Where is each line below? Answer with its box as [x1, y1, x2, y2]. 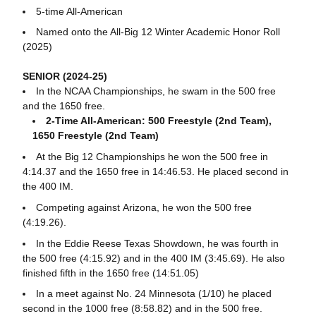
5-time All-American [35, 5, 123, 17]
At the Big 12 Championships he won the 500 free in [35, 151, 268, 162]
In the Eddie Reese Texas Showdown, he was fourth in [35, 237, 279, 249]
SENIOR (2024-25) [22, 71, 107, 83]
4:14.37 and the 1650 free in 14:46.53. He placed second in [22, 166, 288, 177]
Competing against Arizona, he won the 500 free [35, 201, 252, 213]
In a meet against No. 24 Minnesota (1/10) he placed [35, 288, 272, 300]
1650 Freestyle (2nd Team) [32, 130, 159, 142]
